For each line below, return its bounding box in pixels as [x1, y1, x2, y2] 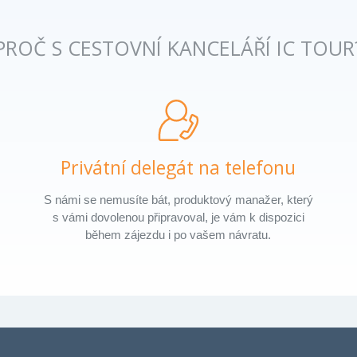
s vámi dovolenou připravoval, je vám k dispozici [52, 210, 304, 224]
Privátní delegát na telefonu [61, 154, 296, 180]
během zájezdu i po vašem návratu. [85, 227, 272, 241]
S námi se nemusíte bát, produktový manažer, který [43, 192, 313, 206]
